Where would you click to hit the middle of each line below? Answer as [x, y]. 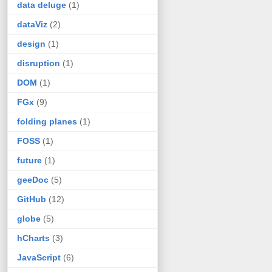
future [29, 161]
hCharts [33, 238]
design [31, 44]
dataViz [32, 25]
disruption [39, 63]
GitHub [32, 199]
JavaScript [39, 258]
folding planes [47, 122]
